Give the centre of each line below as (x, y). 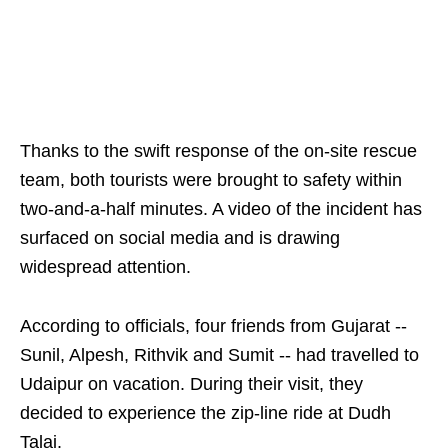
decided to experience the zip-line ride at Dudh (205, 413)
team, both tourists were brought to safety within (211, 180)
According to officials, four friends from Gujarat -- (213, 326)
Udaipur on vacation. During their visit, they (191, 384)
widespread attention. (105, 267)
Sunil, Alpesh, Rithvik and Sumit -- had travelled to (219, 355)
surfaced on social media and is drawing (180, 238)
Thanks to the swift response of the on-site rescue (218, 151)
